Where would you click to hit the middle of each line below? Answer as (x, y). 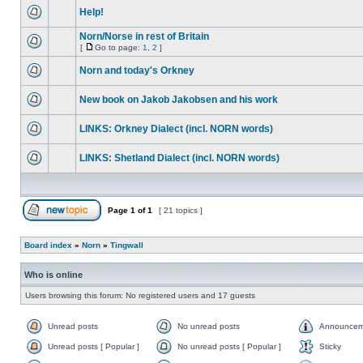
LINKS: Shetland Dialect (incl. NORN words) (179, 158)
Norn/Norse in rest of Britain (144, 36)
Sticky (330, 346)
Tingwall (127, 245)
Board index (48, 245)
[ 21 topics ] (181, 210)
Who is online (53, 275)
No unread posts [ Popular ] (229, 346)
